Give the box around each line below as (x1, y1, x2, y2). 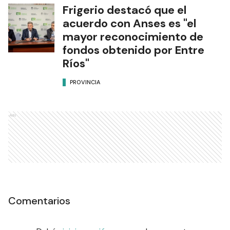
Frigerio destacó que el (63, 2, 186, 17)
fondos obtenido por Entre (63, 42, 204, 57)
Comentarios (8, 194, 70, 207)
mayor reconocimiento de (63, 29, 203, 44)
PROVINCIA (70, 79, 100, 86)
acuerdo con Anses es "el (63, 15, 196, 31)
